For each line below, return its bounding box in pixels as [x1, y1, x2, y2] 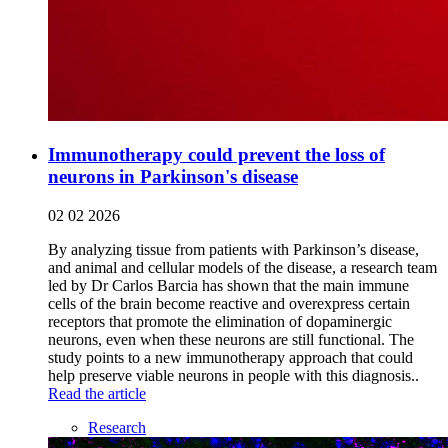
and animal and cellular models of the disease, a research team [48, 258, 437, 276]
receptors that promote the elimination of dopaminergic [48, 312, 392, 330]
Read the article [48, 384, 146, 402]
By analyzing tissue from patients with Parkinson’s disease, [48, 240, 419, 258]
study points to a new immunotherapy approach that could [48, 348, 413, 366]
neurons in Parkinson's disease [48, 165, 298, 187]
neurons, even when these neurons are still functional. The [48, 330, 414, 348]
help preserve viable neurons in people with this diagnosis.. [48, 366, 419, 384]
